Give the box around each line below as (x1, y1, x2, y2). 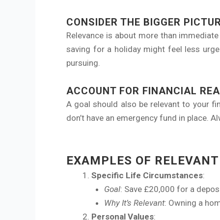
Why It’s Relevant (104, 197, 165, 208)
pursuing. (66, 58, 100, 68)
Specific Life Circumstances (91, 170, 203, 180)
